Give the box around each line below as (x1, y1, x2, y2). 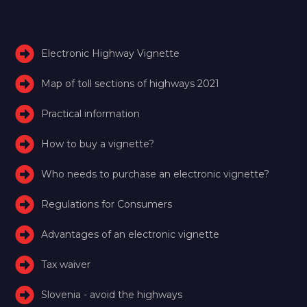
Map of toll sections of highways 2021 (41, 77, 220, 90)
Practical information (41, 107, 140, 120)
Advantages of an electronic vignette (41, 228, 220, 241)
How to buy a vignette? (41, 137, 155, 150)
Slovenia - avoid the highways (41, 288, 183, 301)
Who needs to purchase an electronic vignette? (41, 167, 270, 180)
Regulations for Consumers (41, 197, 173, 210)
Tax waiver (41, 258, 91, 271)
